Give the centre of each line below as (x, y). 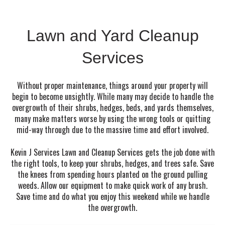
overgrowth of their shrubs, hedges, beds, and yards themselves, (113, 108)
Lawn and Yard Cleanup (113, 36)
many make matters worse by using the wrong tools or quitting (113, 119)
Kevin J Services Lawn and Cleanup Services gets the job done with (113, 152)
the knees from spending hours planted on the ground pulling (113, 174)
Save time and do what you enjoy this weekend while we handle (113, 196)
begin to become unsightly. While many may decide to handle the (113, 97)
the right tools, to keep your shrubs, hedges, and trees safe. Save (113, 163)
